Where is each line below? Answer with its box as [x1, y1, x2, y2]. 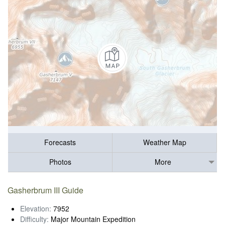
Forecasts [44, 137, 76, 148]
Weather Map [143, 137, 186, 148]
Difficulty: [20, 213, 49, 224]
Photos [49, 157, 71, 167]
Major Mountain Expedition [49, 213, 136, 224]
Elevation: [20, 203, 51, 213]
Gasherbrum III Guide [8, 184, 84, 196]
